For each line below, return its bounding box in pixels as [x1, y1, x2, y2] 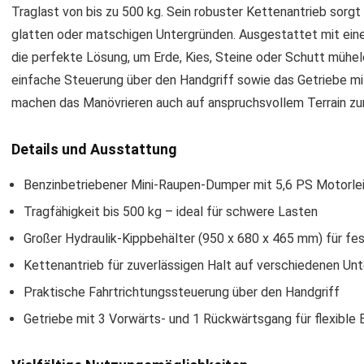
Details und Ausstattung [11, 141, 177, 158]
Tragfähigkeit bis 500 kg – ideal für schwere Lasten [24, 204, 318, 219]
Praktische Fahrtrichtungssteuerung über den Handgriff [24, 284, 340, 300]
